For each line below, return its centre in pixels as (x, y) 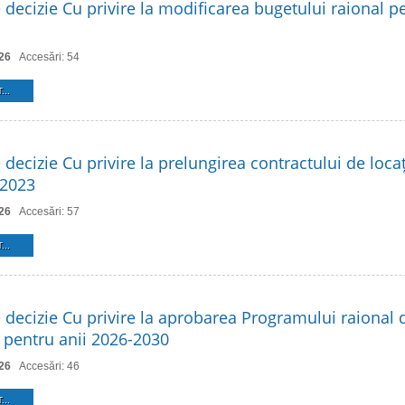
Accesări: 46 (49, 366)
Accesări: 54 (49, 57)
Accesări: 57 (49, 212)
